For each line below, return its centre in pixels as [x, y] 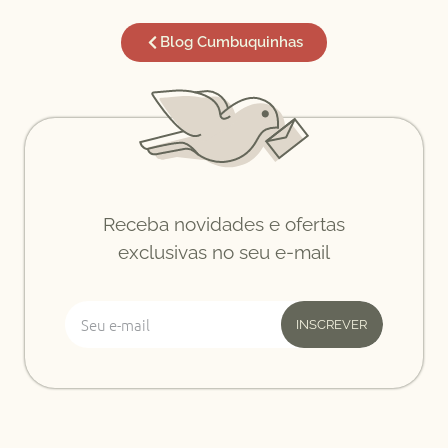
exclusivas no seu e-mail [224, 252]
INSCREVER [332, 324]
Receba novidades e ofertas [224, 224]
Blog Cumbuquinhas [231, 42]
